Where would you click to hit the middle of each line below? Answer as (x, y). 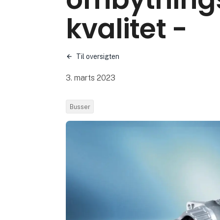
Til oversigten (98, 57)
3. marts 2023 (91, 78)
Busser (80, 107)
